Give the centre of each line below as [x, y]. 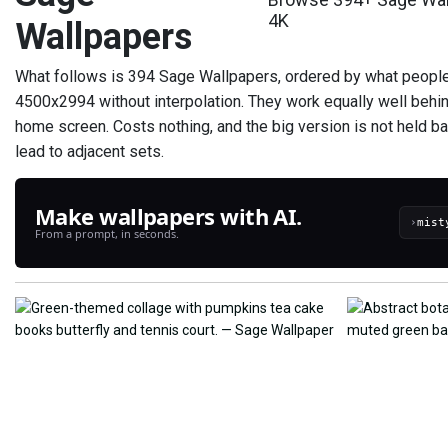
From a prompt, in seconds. [107, 233]
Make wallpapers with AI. [168, 215]
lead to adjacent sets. [89, 151]
